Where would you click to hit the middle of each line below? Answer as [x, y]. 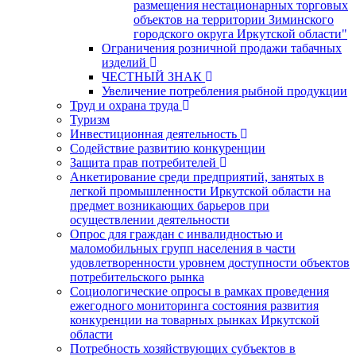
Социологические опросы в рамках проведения [199, 291]
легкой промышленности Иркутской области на [200, 191]
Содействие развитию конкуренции [168, 148]
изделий [124, 62]
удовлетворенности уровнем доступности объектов [210, 262]
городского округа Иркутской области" [240, 33]
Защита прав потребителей [143, 162]
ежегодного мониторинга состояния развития [194, 305]
